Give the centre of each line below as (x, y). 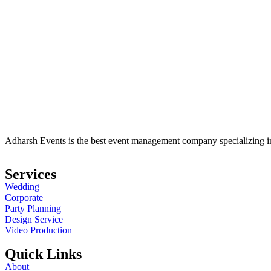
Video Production (38, 230)
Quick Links (43, 254)
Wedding (22, 186)
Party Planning (33, 208)
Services (31, 174)
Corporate (24, 197)
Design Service (34, 219)
